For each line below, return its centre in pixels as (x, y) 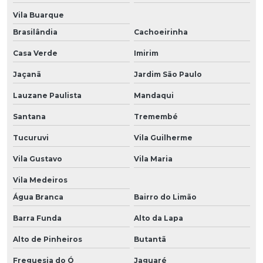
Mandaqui (154, 95)
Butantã (150, 239)
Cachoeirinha (161, 32)
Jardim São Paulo (168, 74)
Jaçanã (27, 74)
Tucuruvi (31, 137)
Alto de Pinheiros (48, 239)
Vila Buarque (38, 15)
